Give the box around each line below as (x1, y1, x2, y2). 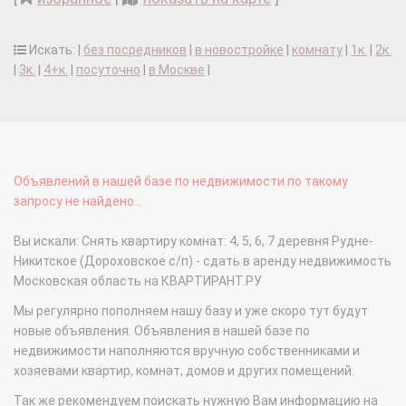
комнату (292, 43, 343, 58)
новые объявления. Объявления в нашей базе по (14, 324, 310, 339)
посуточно (76, 63, 140, 78)
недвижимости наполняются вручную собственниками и (14, 343, 360, 359)
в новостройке (195, 43, 284, 58)
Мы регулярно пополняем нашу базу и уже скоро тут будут (14, 304, 368, 319)
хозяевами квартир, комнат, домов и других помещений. (14, 363, 354, 379)
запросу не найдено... (14, 194, 142, 209)
